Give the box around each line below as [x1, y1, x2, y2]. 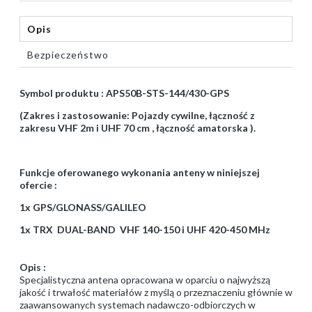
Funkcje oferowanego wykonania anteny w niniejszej [19, 166, 260, 179]
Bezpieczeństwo [27, 49, 109, 61]
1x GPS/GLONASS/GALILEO [19, 201, 146, 214]
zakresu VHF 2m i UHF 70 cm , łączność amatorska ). [19, 122, 256, 134]
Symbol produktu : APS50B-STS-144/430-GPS [19, 87, 229, 100]
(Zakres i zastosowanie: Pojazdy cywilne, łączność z [19, 109, 255, 122]
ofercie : [19, 179, 57, 192]
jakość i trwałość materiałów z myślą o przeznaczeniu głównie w [19, 286, 292, 299]
